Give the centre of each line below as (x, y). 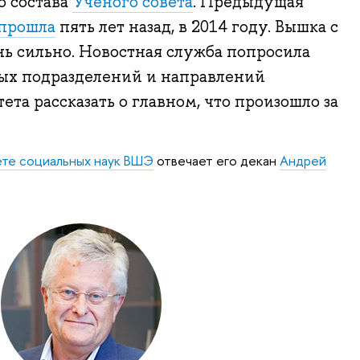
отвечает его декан (216, 160)
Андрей (303, 160)
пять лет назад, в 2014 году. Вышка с (196, 27)
